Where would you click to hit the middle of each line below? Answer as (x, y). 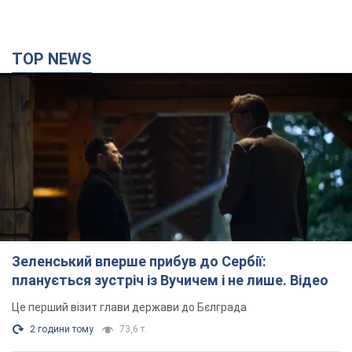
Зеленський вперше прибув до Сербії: (139, 262)
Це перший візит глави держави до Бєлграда (129, 308)
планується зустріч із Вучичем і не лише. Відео (170, 280)
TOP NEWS (57, 59)
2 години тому (62, 330)
